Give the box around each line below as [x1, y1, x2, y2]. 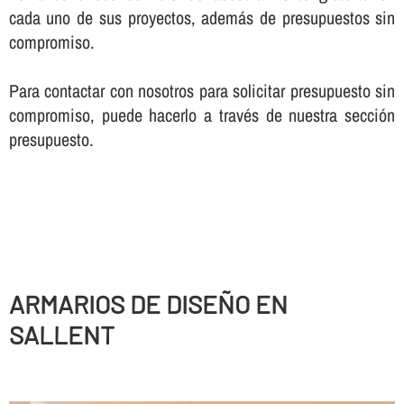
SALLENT [8, 319, 115, 351]
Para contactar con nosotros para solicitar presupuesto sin [8, 78, 396, 104]
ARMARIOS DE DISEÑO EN [8, 289, 288, 320]
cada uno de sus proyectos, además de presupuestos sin [8, 5, 396, 31]
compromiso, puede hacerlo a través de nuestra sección [8, 103, 396, 128]
